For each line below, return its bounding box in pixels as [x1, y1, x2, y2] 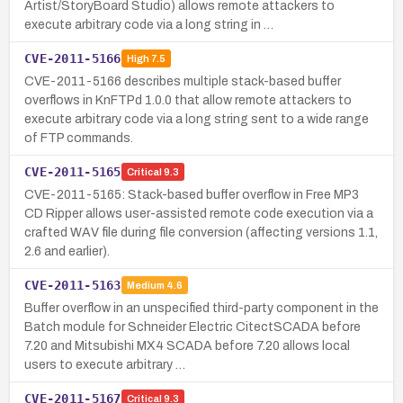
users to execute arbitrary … [24, 357, 185, 372]
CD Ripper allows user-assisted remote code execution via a [24, 206, 373, 220]
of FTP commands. [24, 130, 133, 145]
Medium [126, 280, 165, 291]
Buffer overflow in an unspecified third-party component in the [24, 300, 379, 315]
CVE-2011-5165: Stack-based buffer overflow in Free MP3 [24, 187, 359, 201]
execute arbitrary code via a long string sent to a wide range [24, 112, 369, 126]
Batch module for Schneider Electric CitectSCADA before [24, 319, 361, 334]
